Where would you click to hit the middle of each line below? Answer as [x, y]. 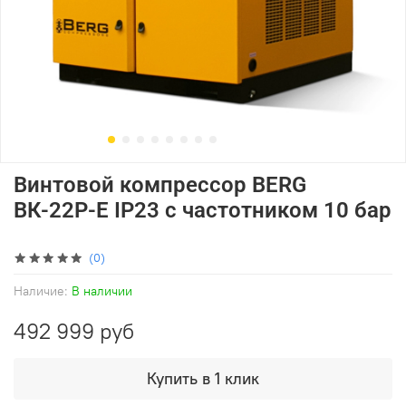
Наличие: [41, 290]
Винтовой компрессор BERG [160, 184]
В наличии [102, 290]
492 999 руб [74, 330]
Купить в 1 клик [203, 378]
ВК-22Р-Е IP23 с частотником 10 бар [203, 210]
